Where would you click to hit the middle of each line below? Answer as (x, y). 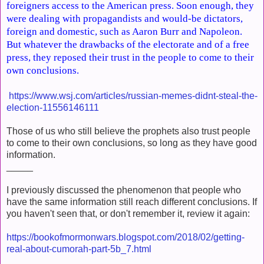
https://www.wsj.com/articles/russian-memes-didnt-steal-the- (133, 95)
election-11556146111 (53, 107)
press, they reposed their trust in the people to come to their (130, 57)
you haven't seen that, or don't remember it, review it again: (128, 213)
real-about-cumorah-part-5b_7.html (79, 249)
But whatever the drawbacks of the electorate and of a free (128, 44)
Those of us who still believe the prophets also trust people (128, 131)
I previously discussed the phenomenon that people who (124, 190)
